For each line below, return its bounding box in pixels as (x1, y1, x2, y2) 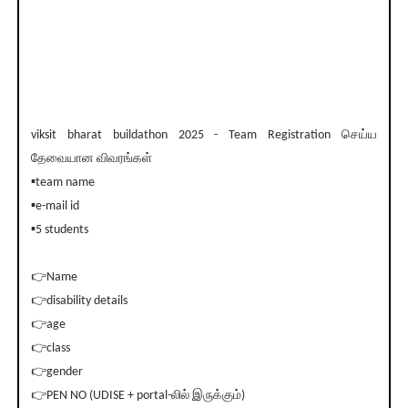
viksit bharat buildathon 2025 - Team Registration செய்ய (30, 128, 378, 143)
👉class (30, 342, 70, 356)
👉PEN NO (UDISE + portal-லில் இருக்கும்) (30, 389, 245, 403)
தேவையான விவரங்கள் (30, 152, 152, 167)
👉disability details (30, 294, 127, 309)
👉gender (30, 365, 83, 380)
